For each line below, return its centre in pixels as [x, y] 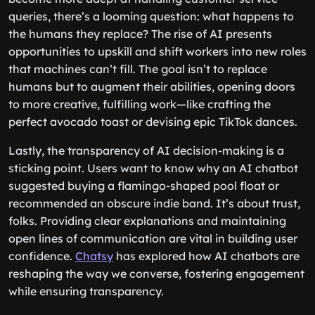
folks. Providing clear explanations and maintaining [147, 221]
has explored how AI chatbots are [206, 256]
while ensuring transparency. [86, 291]
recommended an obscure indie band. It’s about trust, [154, 203]
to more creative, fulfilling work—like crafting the [140, 104]
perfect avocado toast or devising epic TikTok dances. [153, 122]
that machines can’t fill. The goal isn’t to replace [138, 69]
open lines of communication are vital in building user [153, 238]
